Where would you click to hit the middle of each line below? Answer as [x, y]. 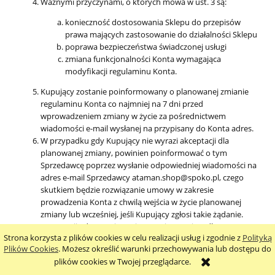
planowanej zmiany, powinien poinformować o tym [134, 153]
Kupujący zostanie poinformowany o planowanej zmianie [145, 92]
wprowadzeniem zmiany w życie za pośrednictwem [133, 116]
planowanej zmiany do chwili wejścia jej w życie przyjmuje [144, 239]
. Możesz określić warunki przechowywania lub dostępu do [165, 249]
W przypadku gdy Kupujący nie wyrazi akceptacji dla [135, 141]
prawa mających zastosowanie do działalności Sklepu [161, 35]
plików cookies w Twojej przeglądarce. [123, 261]
